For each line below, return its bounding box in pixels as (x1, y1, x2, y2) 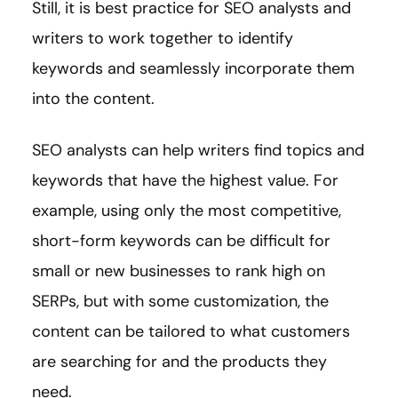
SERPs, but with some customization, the (32, 290, 329, 312)
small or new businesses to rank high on (32, 259, 325, 282)
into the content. (32, 87, 155, 109)
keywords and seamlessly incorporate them (32, 57, 354, 79)
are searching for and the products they (32, 350, 327, 372)
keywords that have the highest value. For (32, 169, 338, 191)
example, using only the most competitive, (32, 199, 341, 221)
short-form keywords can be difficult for (32, 229, 330, 251)
